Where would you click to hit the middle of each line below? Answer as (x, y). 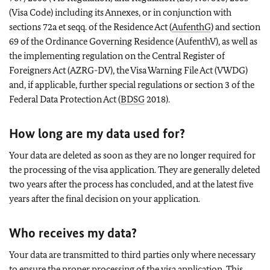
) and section (236, 27)
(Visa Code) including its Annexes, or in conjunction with (120, 12)
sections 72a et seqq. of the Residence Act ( (90, 27)
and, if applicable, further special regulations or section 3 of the (132, 84)
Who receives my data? (73, 233)
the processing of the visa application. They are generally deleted (135, 169)
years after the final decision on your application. (105, 198)
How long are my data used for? (97, 133)
